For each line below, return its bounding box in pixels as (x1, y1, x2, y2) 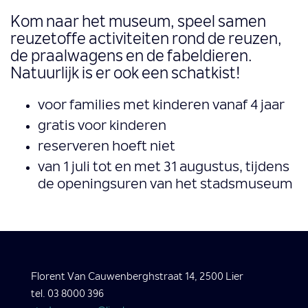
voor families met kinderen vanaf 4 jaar (38, 98, 285, 113)
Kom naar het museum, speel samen (10, 15, 266, 32)
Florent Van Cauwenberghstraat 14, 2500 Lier (31, 272, 243, 283)
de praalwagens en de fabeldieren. (10, 49, 252, 66)
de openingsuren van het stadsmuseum (38, 177, 293, 192)
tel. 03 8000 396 (31, 289, 104, 300)
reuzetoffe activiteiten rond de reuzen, (10, 32, 282, 49)
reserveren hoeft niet (38, 140, 175, 155)
